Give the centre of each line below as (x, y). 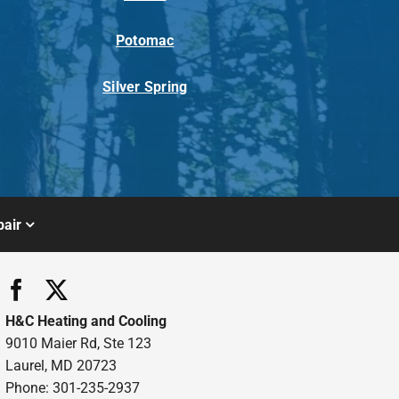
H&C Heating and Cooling (85, 322)
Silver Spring (145, 86)
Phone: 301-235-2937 (72, 388)
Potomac (145, 40)
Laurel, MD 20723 (61, 366)
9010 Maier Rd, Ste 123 (78, 344)
